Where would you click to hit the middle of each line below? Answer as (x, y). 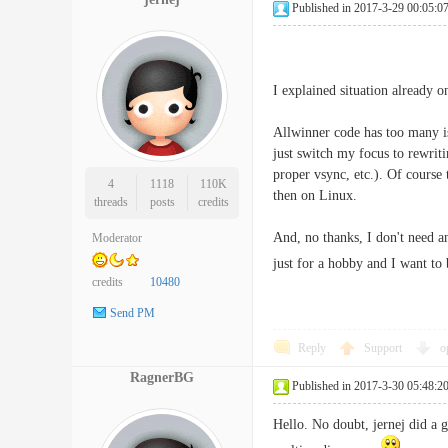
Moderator (117, 238)
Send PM (132, 313)
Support (384, 348)
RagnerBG (162, 377)
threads (110, 202)
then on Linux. (315, 195)
